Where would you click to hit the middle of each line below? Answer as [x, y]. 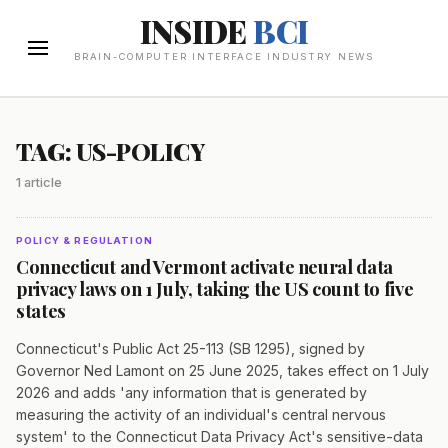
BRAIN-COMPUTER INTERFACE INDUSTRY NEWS [224, 57]
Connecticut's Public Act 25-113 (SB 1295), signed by [190, 349]
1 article [39, 183]
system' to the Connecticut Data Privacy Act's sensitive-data [219, 437]
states [41, 311]
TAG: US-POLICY [110, 151]
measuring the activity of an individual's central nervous [201, 415]
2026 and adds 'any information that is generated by [191, 393]
